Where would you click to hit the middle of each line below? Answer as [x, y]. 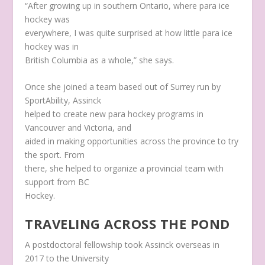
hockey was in [52, 46]
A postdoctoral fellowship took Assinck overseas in [122, 245]
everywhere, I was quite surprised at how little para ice [129, 33]
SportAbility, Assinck [63, 100]
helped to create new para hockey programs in [114, 114]
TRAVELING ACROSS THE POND [127, 224]
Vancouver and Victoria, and [78, 127]
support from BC [57, 182]
